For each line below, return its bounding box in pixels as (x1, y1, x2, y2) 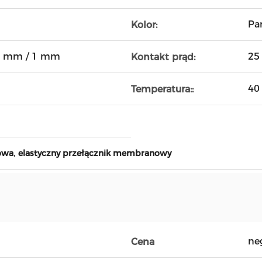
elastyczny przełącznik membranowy (18, 148, 171, 158)
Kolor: (131, 19, 157, 30)
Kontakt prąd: (131, 51, 195, 63)
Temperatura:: (131, 83, 194, 95)
